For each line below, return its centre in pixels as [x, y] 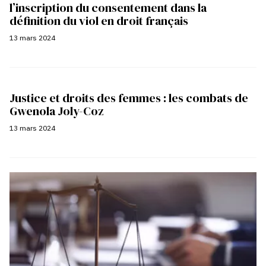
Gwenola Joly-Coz [57, 111]
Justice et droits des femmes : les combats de [129, 98]
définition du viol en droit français [100, 20]
